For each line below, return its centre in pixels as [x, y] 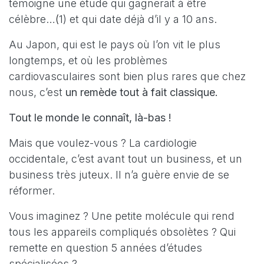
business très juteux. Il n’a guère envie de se [119, 174]
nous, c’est [37, 92]
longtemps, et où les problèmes [88, 60]
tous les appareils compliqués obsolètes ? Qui [122, 232]
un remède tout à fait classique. [142, 92]
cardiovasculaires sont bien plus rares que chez [127, 76]
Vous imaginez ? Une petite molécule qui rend [122, 216]
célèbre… [32, 19]
